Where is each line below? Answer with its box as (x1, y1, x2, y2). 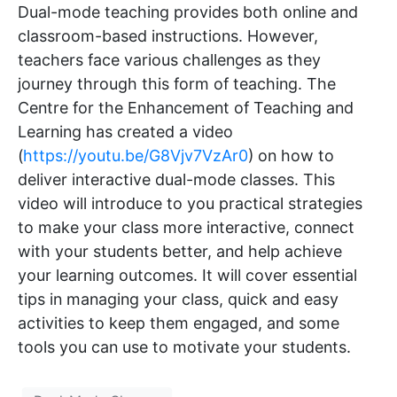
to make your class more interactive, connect (18, 217, 354, 237)
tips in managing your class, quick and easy (18, 289, 339, 308)
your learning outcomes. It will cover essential (18, 265, 357, 284)
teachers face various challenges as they (18, 50, 321, 69)
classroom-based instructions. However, (18, 26, 318, 45)
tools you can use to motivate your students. (18, 337, 351, 356)
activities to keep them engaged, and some (18, 313, 339, 332)
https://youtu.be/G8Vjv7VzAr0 (23, 145, 248, 165)
